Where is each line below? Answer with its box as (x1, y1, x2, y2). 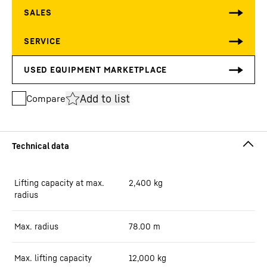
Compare (26, 92, 66, 104)
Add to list (80, 91, 130, 105)
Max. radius (14, 221, 58, 231)
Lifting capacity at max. (14, 178, 104, 188)
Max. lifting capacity (14, 253, 92, 263)
